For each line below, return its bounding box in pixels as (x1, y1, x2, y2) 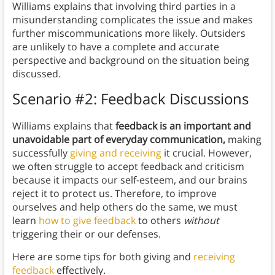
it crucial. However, (161, 146, 252, 160)
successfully (12, 146, 70, 160)
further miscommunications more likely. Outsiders (12, 26, 246, 41)
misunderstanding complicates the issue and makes (12, 13, 253, 27)
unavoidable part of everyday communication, (12, 133, 225, 147)
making (225, 133, 261, 147)
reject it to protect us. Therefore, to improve (12, 187, 217, 201)
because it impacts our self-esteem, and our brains (12, 173, 247, 187)
